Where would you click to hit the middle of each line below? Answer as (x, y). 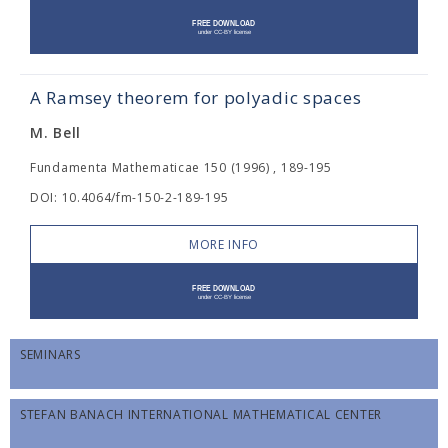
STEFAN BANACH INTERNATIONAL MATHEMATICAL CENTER (201, 414)
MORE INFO (224, 244)
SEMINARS (50, 354)
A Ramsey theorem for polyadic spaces (196, 97)
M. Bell (55, 132)
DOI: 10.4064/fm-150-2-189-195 (129, 197)
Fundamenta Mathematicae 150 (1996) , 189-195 (181, 167)
